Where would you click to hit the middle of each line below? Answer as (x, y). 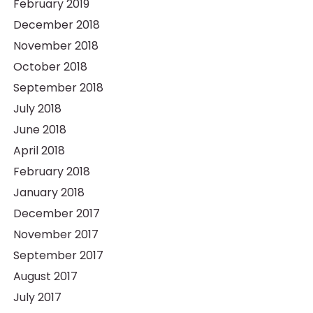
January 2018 (49, 192)
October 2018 (50, 67)
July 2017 (37, 297)
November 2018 (56, 46)
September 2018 (58, 88)
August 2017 (45, 276)
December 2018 (56, 25)
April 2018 (39, 151)
